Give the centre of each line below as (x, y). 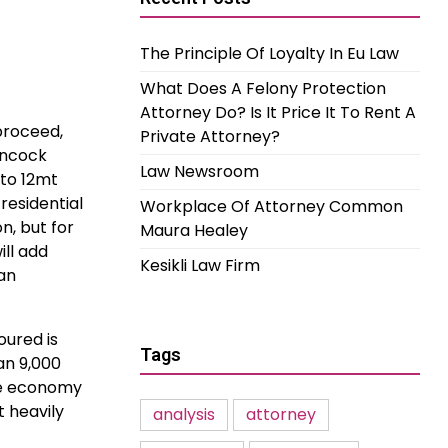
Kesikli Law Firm (200, 265)
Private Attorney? (210, 136)
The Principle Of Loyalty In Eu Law (269, 53)
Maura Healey (194, 230)
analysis (184, 414)
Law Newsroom (199, 171)
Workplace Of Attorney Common (271, 206)
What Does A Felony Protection (263, 88)
